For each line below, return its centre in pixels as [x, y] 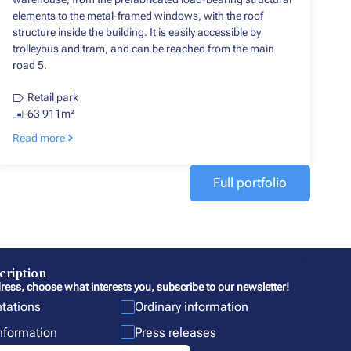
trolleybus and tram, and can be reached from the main [143, 49]
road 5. [30, 65]
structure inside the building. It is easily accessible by [137, 33]
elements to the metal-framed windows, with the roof [138, 16]
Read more [39, 138]
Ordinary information [192, 307]
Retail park [52, 98]
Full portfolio [250, 183]
